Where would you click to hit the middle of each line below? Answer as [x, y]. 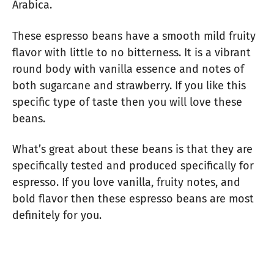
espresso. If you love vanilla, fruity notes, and [126, 183]
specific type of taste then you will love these [127, 102]
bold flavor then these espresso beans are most [133, 199]
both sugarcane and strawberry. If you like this [129, 85]
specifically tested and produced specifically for [133, 166]
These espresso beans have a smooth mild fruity [134, 36]
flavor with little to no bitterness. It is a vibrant [131, 52]
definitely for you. [57, 216]
